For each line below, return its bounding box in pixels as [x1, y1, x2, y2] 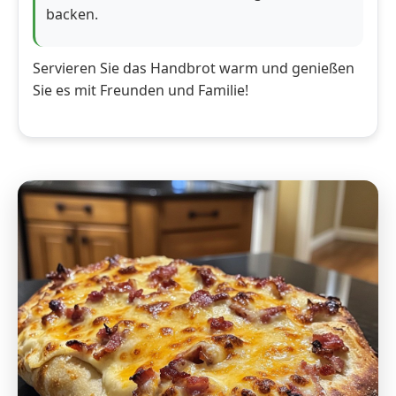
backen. [46, 4, 98, 24]
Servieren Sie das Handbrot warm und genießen [33, 58, 354, 78]
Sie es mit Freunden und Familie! [33, 80, 248, 100]
